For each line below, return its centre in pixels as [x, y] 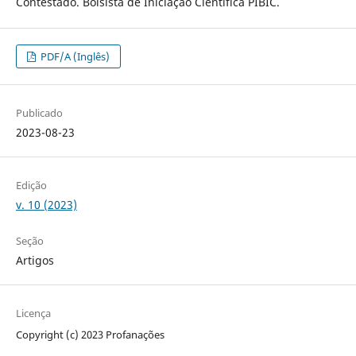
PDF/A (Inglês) [74, 57]
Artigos [35, 261]
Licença [33, 313]
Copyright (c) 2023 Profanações [90, 335]
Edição [31, 186]
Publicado [39, 113]
